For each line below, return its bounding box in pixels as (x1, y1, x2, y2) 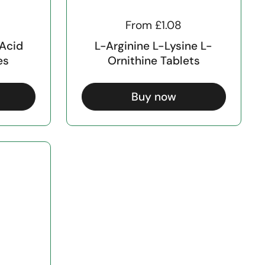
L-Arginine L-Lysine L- (95, 38, 213, 54)
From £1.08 (125, 17, 182, 33)
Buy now (131, 89, 176, 104)
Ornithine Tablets (107, 53, 200, 69)
